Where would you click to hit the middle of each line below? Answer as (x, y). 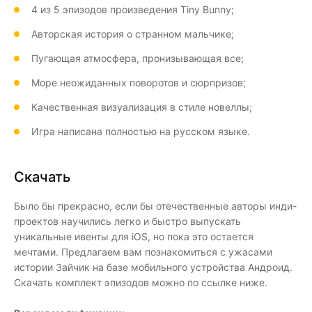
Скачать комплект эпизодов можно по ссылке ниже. (141, 282)
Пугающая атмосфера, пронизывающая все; (138, 58)
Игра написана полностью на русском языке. (141, 131)
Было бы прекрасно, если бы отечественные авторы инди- (155, 206)
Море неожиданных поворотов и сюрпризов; (139, 83)
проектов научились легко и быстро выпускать (127, 221)
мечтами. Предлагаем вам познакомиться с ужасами (143, 252)
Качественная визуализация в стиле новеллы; (142, 107)
